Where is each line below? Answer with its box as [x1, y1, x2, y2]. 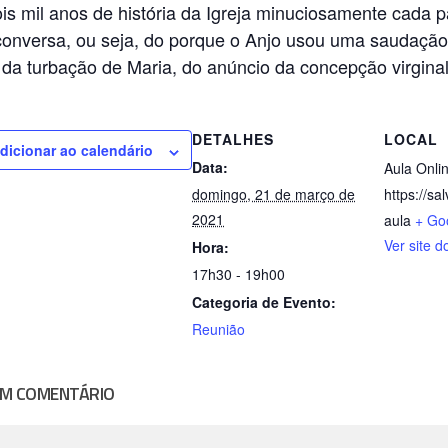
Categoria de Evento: [192, 292, 336, 313]
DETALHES [192, 129, 274, 150]
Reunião [192, 319, 245, 340]
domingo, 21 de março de [192, 184, 355, 205]
